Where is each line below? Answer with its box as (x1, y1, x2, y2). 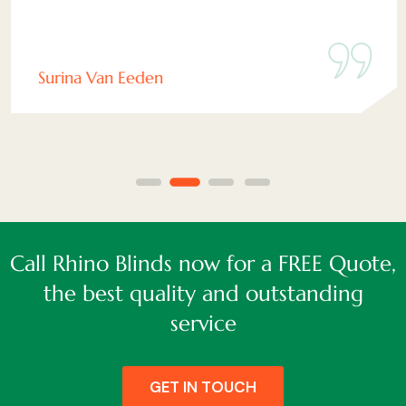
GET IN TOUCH (150, 377, 256, 398)
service (169, 310, 237, 338)
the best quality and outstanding (43, 280, 363, 308)
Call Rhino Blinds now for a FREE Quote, (10, 250, 396, 278)
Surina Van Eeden (36, 67, 161, 89)
